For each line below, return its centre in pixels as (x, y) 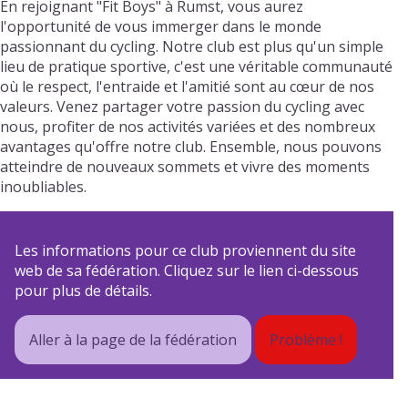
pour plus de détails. (83, 291)
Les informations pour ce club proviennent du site (185, 251)
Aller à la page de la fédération (133, 340)
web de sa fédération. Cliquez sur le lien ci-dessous (187, 271)
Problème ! (306, 340)
